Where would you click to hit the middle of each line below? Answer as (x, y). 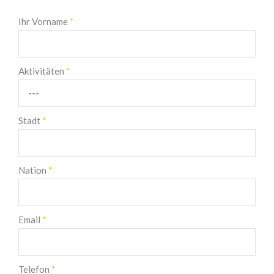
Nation (33, 170)
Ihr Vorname (44, 21)
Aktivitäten (42, 71)
